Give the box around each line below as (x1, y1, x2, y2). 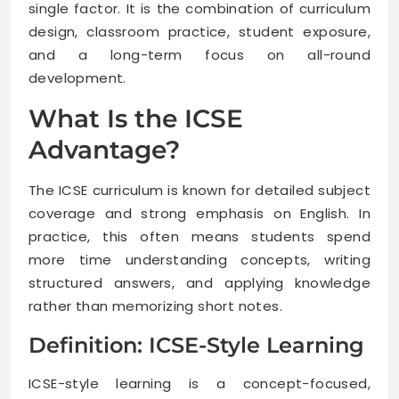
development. (28, 68, 126, 87)
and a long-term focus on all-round (28, 45, 370, 64)
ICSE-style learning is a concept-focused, (28, 373, 370, 393)
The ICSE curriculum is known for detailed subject (28, 180, 370, 199)
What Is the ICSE (28, 102, 243, 134)
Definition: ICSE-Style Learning (28, 331, 364, 358)
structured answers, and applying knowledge (28, 273, 370, 292)
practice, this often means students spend (28, 226, 370, 246)
